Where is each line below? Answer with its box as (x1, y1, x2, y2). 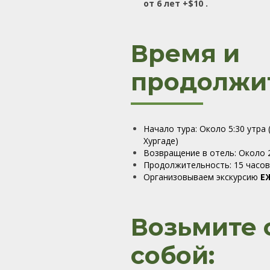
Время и (131, 39, 240, 68)
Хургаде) (143, 135, 178, 146)
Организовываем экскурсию (143, 171, 260, 183)
